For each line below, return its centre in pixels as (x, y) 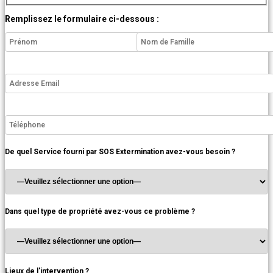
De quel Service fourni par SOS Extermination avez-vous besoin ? (120, 152)
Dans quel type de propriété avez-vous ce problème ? (100, 212)
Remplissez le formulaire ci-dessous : (82, 19)
